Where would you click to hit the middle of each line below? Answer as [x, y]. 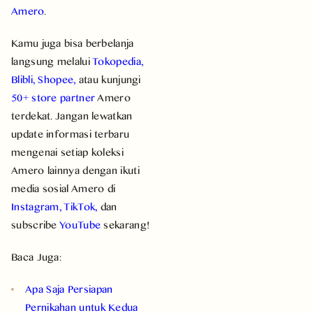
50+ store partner [53, 97]
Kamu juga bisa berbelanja [73, 43]
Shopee [56, 79]
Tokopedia [117, 61]
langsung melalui [52, 61]
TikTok [80, 206]
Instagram [35, 206]
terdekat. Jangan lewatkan [72, 115]
